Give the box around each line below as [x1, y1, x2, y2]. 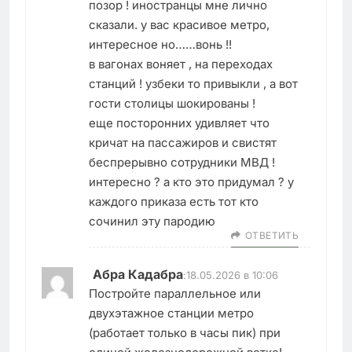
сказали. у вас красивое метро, [89, 16, 269, 32]
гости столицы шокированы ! [89, 95, 255, 111]
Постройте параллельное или [89, 285, 261, 301]
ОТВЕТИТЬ [245, 229, 299, 241]
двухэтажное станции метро [89, 305, 254, 321]
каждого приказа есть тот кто [89, 193, 258, 209]
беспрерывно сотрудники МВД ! [89, 154, 275, 170]
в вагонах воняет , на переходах [89, 56, 273, 71]
